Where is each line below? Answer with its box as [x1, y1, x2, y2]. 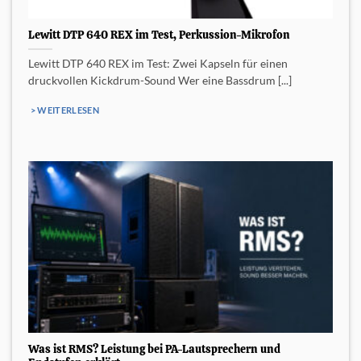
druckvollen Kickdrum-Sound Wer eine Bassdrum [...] [28, 73, 292, 87]
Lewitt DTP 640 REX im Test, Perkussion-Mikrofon [28, 27, 290, 42]
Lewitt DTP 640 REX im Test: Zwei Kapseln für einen [28, 56, 288, 70]
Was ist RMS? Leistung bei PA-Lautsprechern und [28, 341, 280, 356]
